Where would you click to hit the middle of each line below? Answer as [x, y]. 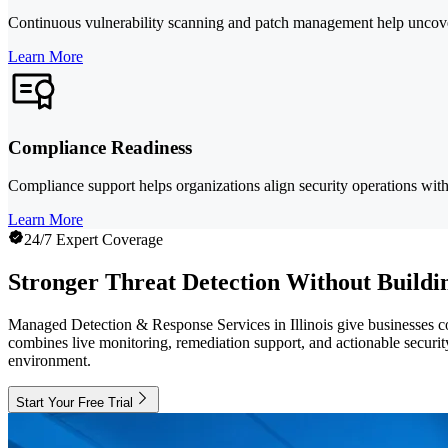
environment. [49, 361]
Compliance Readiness [100, 147]
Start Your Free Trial [74, 403]
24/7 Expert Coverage [93, 240]
